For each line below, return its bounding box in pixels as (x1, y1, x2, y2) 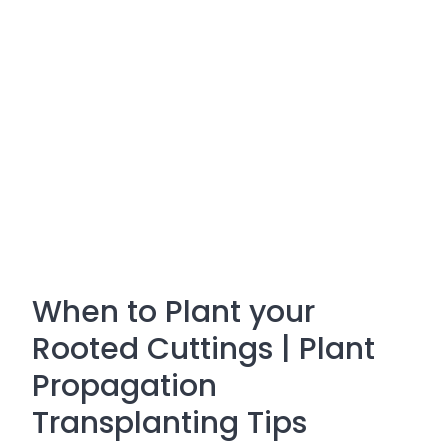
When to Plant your (32, 291, 315, 333)
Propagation (32, 365, 217, 407)
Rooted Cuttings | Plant (32, 328, 375, 370)
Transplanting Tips (32, 402, 307, 444)
